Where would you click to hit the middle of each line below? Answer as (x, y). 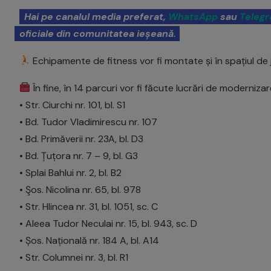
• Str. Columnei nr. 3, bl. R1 (74, 257)
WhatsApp (193, 16)
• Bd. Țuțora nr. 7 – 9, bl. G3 (79, 155)
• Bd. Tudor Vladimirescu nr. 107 (88, 122)
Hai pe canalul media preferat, (96, 16)
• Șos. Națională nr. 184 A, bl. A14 (89, 240)
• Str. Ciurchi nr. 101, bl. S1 (72, 105)
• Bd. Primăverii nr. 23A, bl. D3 (81, 139)
